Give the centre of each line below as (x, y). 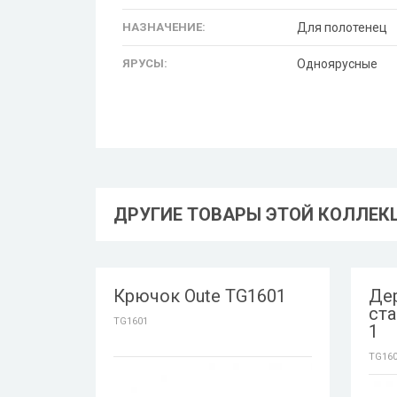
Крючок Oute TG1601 (200, 296)
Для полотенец (342, 27)
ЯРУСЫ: (145, 63)
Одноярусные (337, 64)
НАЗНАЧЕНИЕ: (164, 27)
